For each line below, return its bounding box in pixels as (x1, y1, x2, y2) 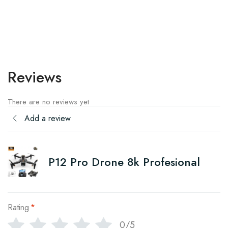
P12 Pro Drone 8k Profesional (48, 153, 200, 170)
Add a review (24, 112, 71, 124)
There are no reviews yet (8, 96, 89, 107)
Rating (8, 202, 29, 213)
